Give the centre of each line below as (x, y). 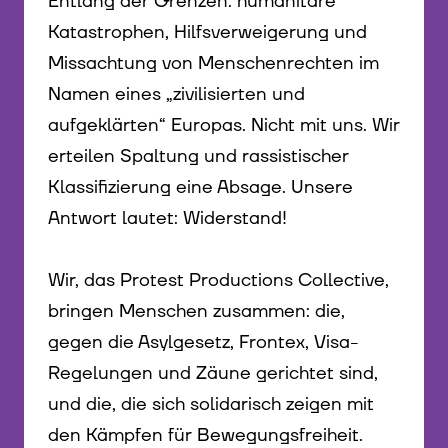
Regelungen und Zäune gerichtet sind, (213, 374)
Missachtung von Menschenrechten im (213, 64)
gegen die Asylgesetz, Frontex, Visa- (203, 343)
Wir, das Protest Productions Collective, (218, 281)
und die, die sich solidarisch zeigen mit (211, 405)
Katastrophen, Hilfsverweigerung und (207, 33)
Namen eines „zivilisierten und (176, 95)
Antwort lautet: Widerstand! (167, 219)
